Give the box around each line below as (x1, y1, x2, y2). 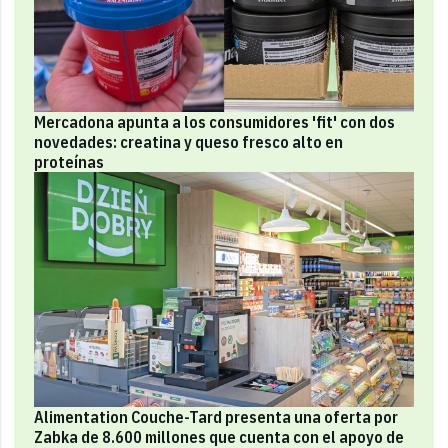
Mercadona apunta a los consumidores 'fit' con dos (34, 112, 396, 133)
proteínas (34, 152, 105, 173)
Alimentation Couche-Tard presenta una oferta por (34, 406, 399, 427)
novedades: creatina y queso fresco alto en (34, 132, 344, 153)
